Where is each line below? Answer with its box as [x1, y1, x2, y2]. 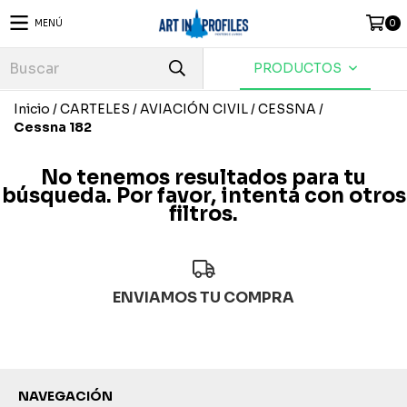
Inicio [14, 101, 50, 117]
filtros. [169, 202, 238, 226]
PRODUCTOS [253, 60, 345, 76]
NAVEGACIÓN [18, 387, 113, 404]
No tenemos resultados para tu [41, 165, 366, 190]
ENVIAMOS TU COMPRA [113, 287, 294, 307]
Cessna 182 [14, 119, 92, 135]
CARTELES [60, 101, 130, 117]
